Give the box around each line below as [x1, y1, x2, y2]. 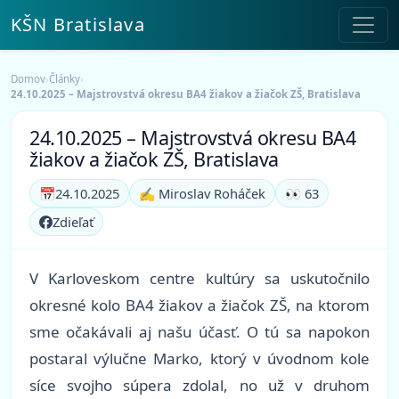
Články [49, 72, 80, 85]
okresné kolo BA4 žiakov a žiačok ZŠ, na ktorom [29, 295, 370, 316]
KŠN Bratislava [11, 12, 145, 37]
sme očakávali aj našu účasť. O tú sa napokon [29, 322, 370, 343]
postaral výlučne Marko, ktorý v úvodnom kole [29, 348, 370, 370]
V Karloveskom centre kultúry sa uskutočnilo [29, 268, 370, 289]
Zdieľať [53, 213, 94, 232]
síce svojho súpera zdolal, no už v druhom [29, 375, 370, 396]
